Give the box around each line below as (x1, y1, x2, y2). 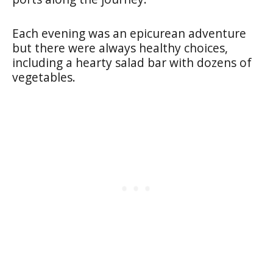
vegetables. (12, 68, 76, 85)
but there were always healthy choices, (12, 39, 228, 56)
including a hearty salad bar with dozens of (12, 54, 252, 71)
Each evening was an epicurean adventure (12, 24, 246, 41)
